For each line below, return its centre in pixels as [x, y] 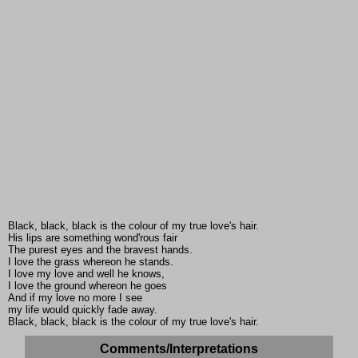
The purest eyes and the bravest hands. [100, 250]
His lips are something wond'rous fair [93, 238]
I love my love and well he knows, [86, 274]
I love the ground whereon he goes [88, 286]
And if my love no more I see [75, 298]
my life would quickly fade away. [83, 310]
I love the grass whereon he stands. [91, 262]
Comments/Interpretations [179, 349]
